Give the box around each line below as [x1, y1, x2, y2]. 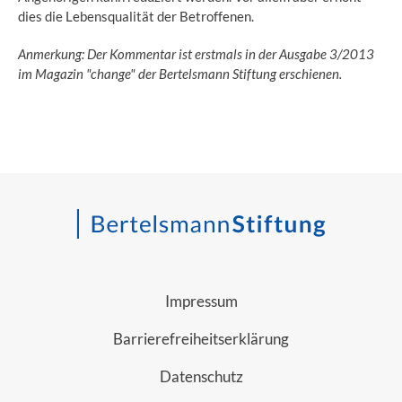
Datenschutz [159, 366, 243, 386]
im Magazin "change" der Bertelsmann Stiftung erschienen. [18, 65, 342, 82]
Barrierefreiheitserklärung [113, 328, 289, 348]
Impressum [164, 291, 238, 310]
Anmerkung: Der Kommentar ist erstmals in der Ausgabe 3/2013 [18, 45, 374, 62]
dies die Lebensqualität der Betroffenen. [18, 7, 254, 24]
